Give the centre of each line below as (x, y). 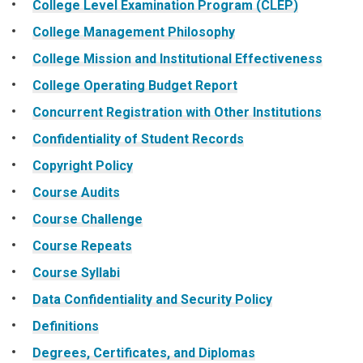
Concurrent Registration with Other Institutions (177, 112)
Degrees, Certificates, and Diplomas (144, 352)
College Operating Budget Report (135, 85)
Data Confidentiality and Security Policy (152, 299)
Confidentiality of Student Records (138, 139)
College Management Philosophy (134, 32)
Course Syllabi (76, 272)
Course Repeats (82, 246)
